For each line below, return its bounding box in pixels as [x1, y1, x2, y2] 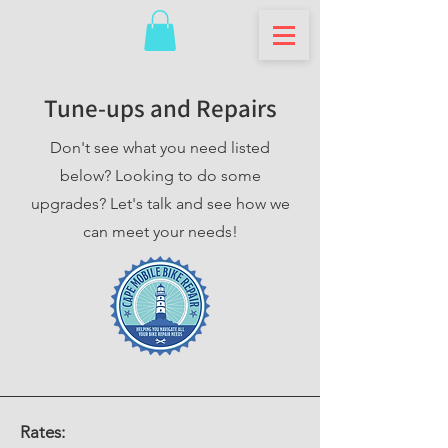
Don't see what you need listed [50, 137, 270, 157]
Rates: [20, 421, 65, 442]
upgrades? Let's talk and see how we [30, 193, 290, 213]
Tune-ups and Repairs [43, 90, 277, 124]
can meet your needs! [82, 221, 238, 241]
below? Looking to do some [59, 165, 261, 185]
